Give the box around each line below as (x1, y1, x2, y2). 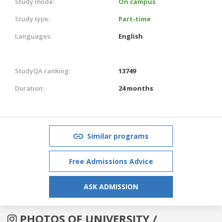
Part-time (118, 14, 151, 23)
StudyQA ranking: (15, 66, 70, 75)
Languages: (15, 31, 52, 41)
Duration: (15, 83, 44, 93)
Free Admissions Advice (69, 156, 153, 166)
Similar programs (87, 131, 149, 141)
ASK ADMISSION (84, 181, 138, 191)
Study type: (15, 14, 50, 23)
